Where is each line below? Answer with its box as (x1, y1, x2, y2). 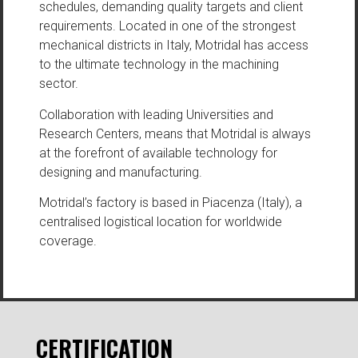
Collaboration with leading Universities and (38, 106, 273, 122)
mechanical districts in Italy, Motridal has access (38, 38, 308, 54)
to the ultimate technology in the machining (38, 57, 279, 73)
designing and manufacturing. (38, 164, 202, 180)
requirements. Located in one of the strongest (38, 18, 296, 34)
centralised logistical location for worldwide (38, 214, 282, 230)
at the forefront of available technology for (38, 145, 277, 161)
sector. (38, 76, 78, 92)
